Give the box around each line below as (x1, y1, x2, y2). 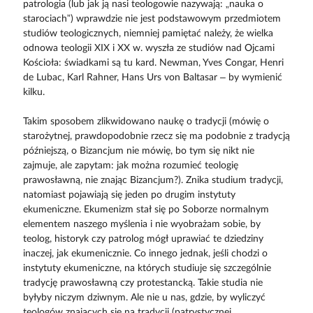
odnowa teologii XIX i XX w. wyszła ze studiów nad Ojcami (22, 43, 275, 54)
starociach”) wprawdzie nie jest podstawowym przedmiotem (22, 14, 281, 24)
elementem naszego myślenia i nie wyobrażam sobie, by (22, 219, 261, 230)
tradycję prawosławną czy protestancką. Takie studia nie (22, 278, 263, 289)
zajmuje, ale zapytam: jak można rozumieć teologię (22, 161, 238, 171)
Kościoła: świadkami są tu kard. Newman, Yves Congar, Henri (22, 58, 284, 68)
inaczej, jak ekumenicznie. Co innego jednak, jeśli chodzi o (22, 249, 268, 259)
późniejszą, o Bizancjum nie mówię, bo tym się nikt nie (22, 146, 254, 156)
